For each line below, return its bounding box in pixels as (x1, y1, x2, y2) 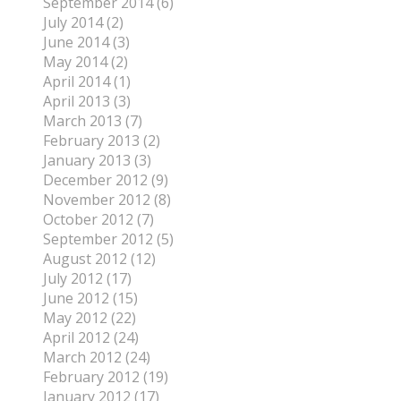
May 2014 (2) (43, 52, 128, 73)
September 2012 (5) (43, 229, 174, 250)
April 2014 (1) (43, 72, 131, 92)
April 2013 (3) (43, 91, 131, 112)
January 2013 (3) (43, 150, 151, 171)
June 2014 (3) (43, 32, 130, 53)
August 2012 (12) (43, 249, 156, 269)
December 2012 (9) (43, 170, 168, 191)
